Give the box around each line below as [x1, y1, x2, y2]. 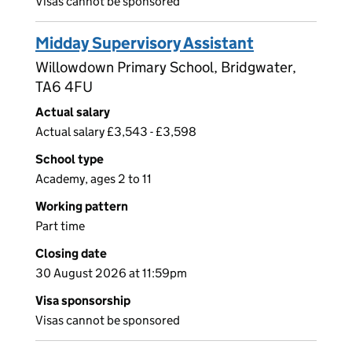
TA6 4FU [35, 78, 93, 97]
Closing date [35, 246, 107, 262]
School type [35, 152, 104, 167]
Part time [35, 218, 85, 234]
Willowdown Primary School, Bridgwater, [35, 58, 296, 77]
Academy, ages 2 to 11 [35, 171, 152, 187]
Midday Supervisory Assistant [35, 33, 254, 54]
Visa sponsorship [35, 293, 130, 309]
